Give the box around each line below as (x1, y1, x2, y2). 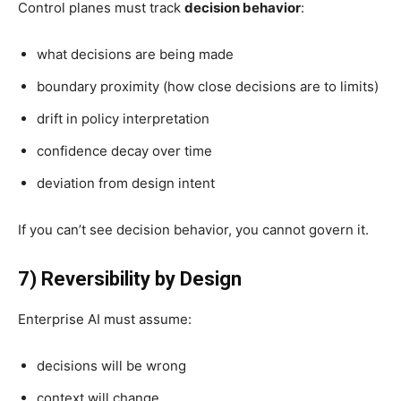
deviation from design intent (37, 174, 215, 192)
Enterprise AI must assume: (18, 310, 192, 328)
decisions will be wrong (37, 356, 186, 374)
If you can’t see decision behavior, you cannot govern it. (18, 220, 369, 238)
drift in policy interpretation (37, 109, 209, 127)
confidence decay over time (37, 141, 212, 159)
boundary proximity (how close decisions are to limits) (37, 77, 379, 95)
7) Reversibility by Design (18, 267, 242, 290)
